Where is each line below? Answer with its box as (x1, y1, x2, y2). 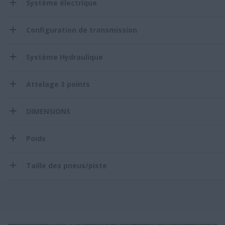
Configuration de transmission (26, 25, 137, 35)
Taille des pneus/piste (26, 160, 107, 170)
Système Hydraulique (26, 52, 103, 62)
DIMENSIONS (26, 106, 70, 116)
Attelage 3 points (26, 79, 90, 89)
